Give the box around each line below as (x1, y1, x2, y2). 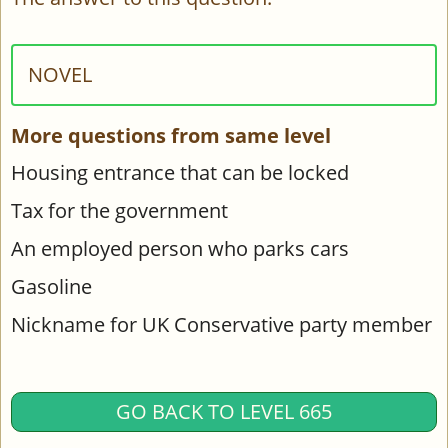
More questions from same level (11, 122, 331, 149)
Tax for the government (11, 197, 228, 224)
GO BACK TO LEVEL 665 (116, 398, 332, 425)
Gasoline (11, 273, 92, 300)
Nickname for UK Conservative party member (11, 311, 432, 338)
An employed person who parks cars (11, 235, 349, 262)
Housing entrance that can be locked (11, 159, 349, 186)
